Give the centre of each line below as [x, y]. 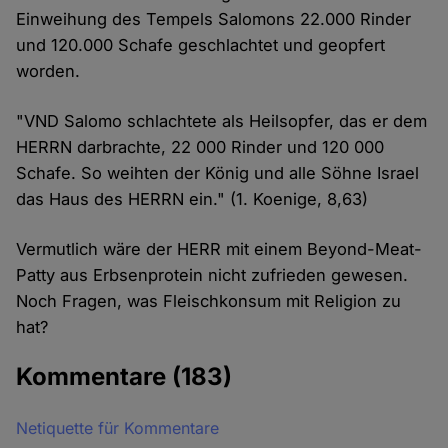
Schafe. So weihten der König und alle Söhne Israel [218, 172]
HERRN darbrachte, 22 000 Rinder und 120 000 [200, 146]
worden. [48, 70]
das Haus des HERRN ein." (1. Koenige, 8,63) [192, 198]
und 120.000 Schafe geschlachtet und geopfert [201, 44]
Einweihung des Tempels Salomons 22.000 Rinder [214, 18]
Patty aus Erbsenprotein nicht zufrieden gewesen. [212, 274]
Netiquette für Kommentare [118, 427]
